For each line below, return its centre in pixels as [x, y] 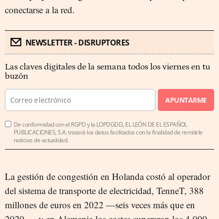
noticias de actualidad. [41, 140]
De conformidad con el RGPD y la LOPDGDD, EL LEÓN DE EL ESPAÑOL [100, 124]
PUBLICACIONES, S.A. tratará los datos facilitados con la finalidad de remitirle [108, 132]
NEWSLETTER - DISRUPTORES [77, 43]
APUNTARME [186, 100]
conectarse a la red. [40, 10]
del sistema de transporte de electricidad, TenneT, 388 [104, 190]
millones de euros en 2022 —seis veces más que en [100, 205]
